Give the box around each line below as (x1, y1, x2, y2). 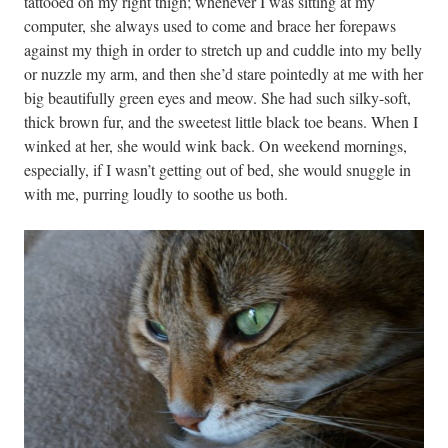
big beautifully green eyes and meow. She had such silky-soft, (24, 86, 411, 108)
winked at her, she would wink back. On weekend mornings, (24, 134, 407, 156)
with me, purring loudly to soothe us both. (24, 182, 288, 204)
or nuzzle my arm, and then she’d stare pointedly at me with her (24, 62, 423, 84)
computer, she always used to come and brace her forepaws (24, 14, 396, 36)
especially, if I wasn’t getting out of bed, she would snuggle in (24, 158, 411, 180)
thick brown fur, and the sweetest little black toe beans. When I (24, 110, 418, 132)
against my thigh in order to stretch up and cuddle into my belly (24, 38, 422, 60)
